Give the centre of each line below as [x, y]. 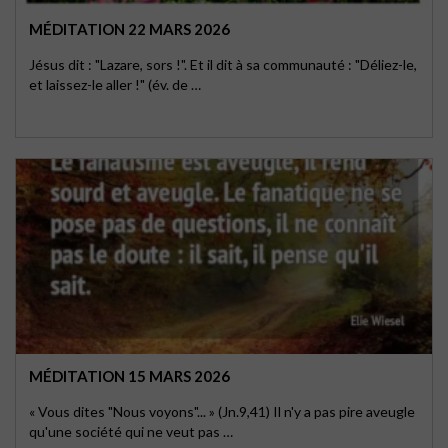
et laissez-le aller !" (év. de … [115, 84]
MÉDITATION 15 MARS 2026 [129, 376]
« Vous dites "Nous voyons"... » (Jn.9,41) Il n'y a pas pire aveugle [222, 411]
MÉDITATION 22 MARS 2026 [129, 29]
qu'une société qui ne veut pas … [131, 431]
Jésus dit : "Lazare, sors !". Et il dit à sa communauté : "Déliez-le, [223, 64]
